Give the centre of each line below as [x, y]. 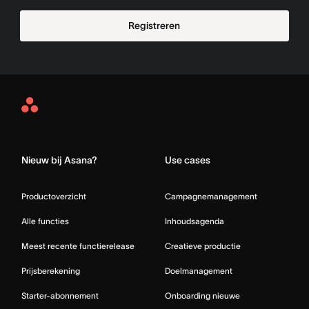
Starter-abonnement [60, 296]
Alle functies [45, 221]
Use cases [188, 160]
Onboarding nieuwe [202, 296]
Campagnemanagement [211, 196]
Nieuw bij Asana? [59, 160]
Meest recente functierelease [78, 246]
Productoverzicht [54, 196]
